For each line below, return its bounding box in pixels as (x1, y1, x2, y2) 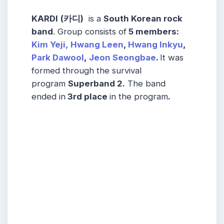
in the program (109, 91, 168, 101)
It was (160, 52, 183, 62)
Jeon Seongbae (89, 52, 156, 62)
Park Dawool (31, 52, 84, 62)
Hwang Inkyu (128, 39, 183, 49)
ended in (31, 91, 65, 101)
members (135, 26, 176, 36)
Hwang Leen (70, 39, 123, 49)
